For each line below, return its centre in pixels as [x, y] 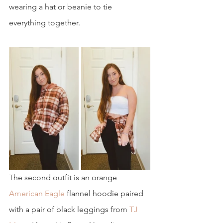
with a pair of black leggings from [68, 210]
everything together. [45, 23]
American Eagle [37, 194]
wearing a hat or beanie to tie [61, 7]
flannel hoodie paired [105, 194]
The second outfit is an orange [64, 178]
